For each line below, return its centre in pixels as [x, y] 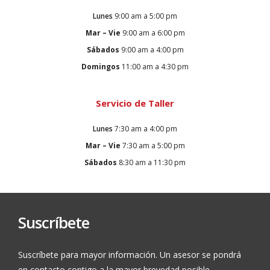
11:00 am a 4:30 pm [154, 67]
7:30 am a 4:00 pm [145, 128]
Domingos [101, 67]
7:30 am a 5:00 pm [152, 145]
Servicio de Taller [135, 103]
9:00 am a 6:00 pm [152, 33]
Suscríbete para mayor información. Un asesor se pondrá [130, 254]
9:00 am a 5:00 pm [145, 16]
